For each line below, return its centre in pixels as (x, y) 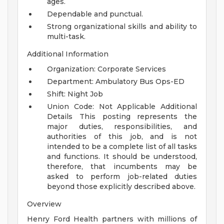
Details (63, 117)
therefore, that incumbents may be (122, 167)
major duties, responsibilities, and (122, 127)
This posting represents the (138, 117)
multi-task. (66, 37)
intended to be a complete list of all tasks (122, 147)
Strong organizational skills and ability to (122, 27)
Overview (44, 204)
